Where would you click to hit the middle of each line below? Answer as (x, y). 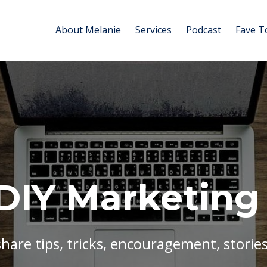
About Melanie (88, 30)
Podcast (204, 30)
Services (153, 30)
